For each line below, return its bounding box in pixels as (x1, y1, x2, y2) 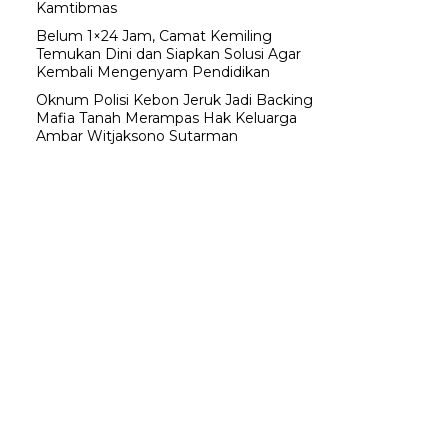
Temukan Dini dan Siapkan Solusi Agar (36, 45, 301, 64)
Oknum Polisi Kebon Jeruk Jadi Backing (36, 91, 313, 110)
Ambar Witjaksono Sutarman (36, 127, 238, 146)
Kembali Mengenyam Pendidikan (36, 63, 270, 82)
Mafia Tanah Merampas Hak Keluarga (36, 109, 297, 128)
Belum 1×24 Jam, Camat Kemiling (36, 27, 272, 46)
